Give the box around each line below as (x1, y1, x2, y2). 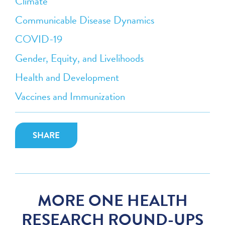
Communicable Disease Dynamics (15, 12, 155, 28)
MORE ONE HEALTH (37, 188, 188, 212)
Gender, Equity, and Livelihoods (15, 50, 144, 66)
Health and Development (15, 69, 120, 85)
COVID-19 (15, 31, 63, 47)
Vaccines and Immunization (15, 88, 126, 104)
